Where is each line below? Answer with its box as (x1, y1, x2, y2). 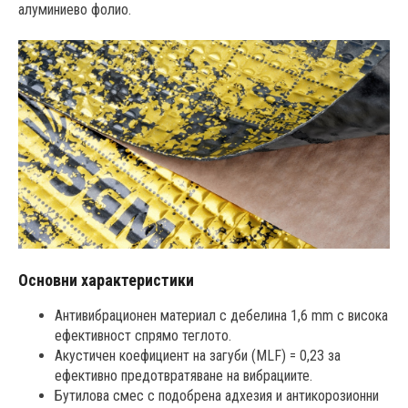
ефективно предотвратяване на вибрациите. (55, 367, 312, 385)
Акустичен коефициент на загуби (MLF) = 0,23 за (55, 347, 341, 365)
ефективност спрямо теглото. (55, 327, 231, 345)
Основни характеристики (18, 270, 198, 291)
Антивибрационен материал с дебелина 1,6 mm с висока (55, 307, 388, 325)
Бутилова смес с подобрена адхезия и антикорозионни (55, 387, 379, 405)
